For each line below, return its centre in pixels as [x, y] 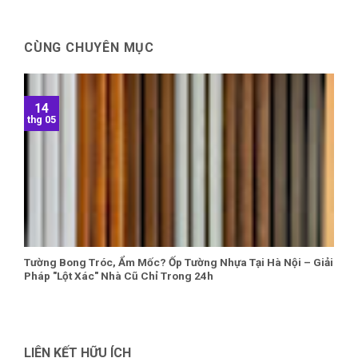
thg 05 [42, 119]
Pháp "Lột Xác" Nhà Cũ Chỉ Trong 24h [119, 275]
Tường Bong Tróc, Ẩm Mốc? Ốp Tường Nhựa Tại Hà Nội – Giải [179, 262]
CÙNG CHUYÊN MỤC [89, 47]
